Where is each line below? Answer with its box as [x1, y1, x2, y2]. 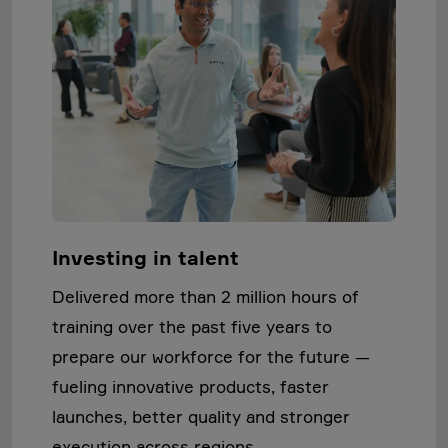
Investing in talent [52, 245, 239, 271]
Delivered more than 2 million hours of [52, 286, 359, 308]
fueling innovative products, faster [52, 376, 329, 398]
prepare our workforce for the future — [52, 346, 370, 368]
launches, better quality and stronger [52, 406, 350, 428]
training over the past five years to [52, 316, 332, 338]
